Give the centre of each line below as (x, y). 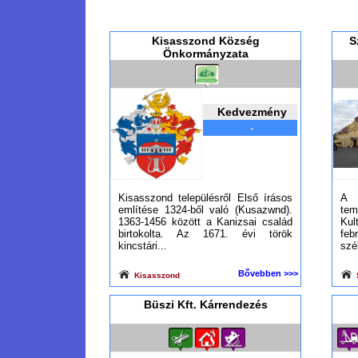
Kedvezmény (252, 112)
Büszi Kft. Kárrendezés (205, 304)
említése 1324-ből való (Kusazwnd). (205, 210)
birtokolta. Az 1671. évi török (205, 234)
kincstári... (143, 246)
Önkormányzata (205, 54)
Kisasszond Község (205, 41)
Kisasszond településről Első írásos (205, 198)
